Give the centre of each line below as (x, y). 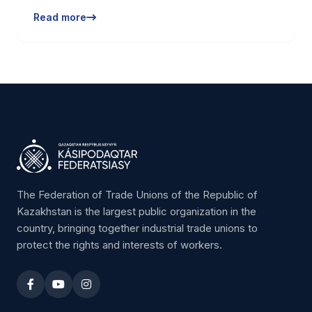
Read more (60, 17)
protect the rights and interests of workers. (119, 245)
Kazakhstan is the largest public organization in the (136, 211)
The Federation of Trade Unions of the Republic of (137, 195)
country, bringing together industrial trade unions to (137, 228)
